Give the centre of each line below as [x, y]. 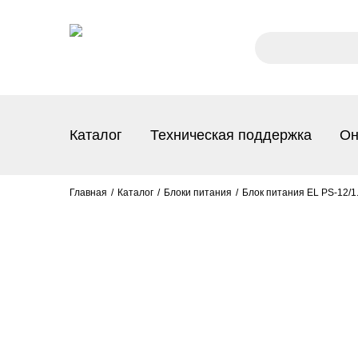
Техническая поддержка [231, 135]
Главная [88, 193]
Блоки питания [198, 193]
